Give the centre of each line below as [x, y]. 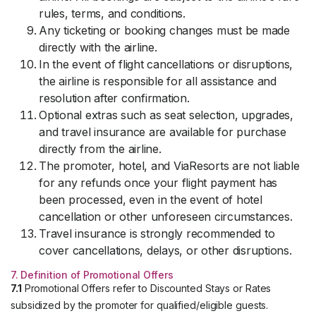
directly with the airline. [98, 47]
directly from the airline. [100, 149]
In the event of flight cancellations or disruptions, [166, 64]
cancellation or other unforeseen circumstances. [166, 217]
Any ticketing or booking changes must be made [164, 30]
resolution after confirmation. [114, 98]
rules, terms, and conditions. [112, 13]
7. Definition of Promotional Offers [92, 275]
